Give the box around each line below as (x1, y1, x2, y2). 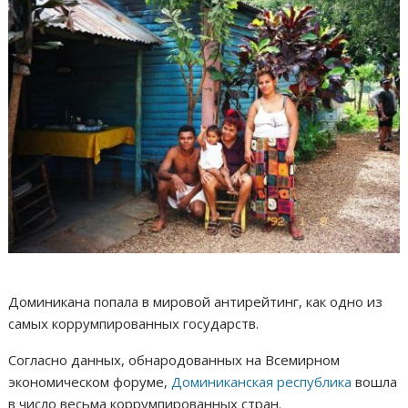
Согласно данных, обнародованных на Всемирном (8, 351, 341, 370)
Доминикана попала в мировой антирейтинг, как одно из (8, 292, 383, 311)
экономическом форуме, (8, 372, 172, 392)
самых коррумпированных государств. (8, 314, 263, 333)
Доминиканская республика (171, 372, 352, 392)
